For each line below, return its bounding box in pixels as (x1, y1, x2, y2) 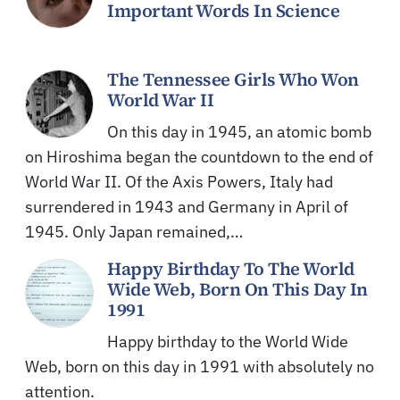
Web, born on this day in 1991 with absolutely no (25, 355, 374, 377)
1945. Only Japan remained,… (25, 221, 243, 242)
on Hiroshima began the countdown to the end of (25, 146, 373, 167)
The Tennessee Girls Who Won (107, 66, 359, 92)
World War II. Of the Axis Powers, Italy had (25, 171, 333, 192)
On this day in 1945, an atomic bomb (107, 121, 371, 142)
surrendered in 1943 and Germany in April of (25, 196, 348, 217)
